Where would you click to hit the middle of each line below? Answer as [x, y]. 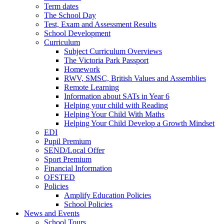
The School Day [70, 15]
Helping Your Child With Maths [114, 114]
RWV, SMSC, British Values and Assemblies [135, 78]
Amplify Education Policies [107, 195]
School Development [77, 33]
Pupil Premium [67, 141]
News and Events [52, 213]
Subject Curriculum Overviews [113, 51]
